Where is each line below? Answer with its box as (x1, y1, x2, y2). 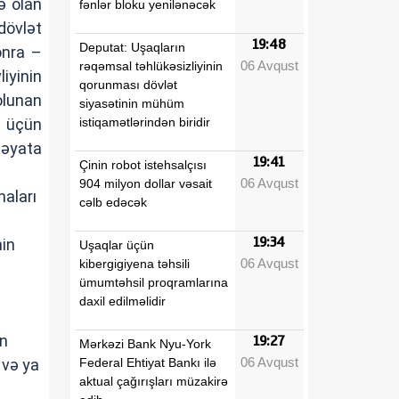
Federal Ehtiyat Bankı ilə (79, 354, 216, 370)
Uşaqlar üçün (79, 237, 154, 252)
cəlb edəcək (79, 194, 147, 209)
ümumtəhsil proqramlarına (79, 274, 228, 289)
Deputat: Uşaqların (79, 39, 185, 54)
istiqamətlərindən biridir (79, 114, 210, 129)
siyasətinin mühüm (79, 95, 184, 110)
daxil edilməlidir (79, 293, 166, 308)
